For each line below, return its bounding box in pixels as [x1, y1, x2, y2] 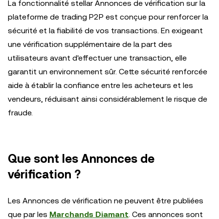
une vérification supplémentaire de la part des [8, 40, 172, 49]
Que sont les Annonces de [8, 152, 154, 166]
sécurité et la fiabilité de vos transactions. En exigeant [8, 26, 203, 35]
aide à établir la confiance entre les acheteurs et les [8, 81, 193, 90]
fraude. [8, 108, 33, 117]
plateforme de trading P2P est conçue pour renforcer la [8, 12, 208, 22]
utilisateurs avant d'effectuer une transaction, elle [8, 53, 187, 63]
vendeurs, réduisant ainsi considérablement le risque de [8, 94, 207, 104]
